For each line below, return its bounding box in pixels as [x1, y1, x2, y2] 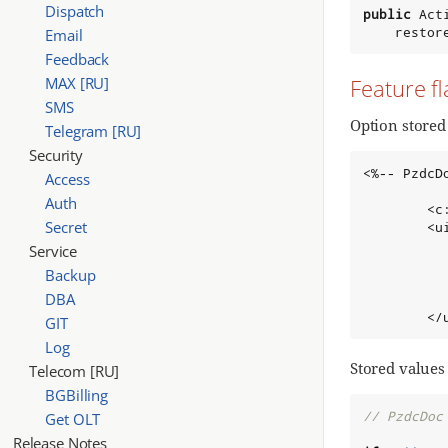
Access [45, 168, 90, 189]
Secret [45, 216, 87, 237]
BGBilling [45, 384, 108, 405]
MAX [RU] [45, 72, 110, 93]
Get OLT [45, 408, 101, 429]
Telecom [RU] [29, 360, 120, 381]
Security [29, 144, 83, 165]
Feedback [45, 48, 110, 69]
